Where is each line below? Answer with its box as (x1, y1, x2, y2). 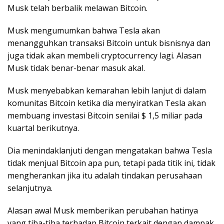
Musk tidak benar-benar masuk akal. (7, 62, 145, 74)
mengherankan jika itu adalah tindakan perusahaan (7, 170, 202, 181)
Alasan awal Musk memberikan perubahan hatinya (7, 205, 198, 216)
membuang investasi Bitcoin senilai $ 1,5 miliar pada (7, 110, 202, 121)
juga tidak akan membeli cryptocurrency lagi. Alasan (7, 50, 201, 61)
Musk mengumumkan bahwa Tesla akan (7, 25, 160, 36)
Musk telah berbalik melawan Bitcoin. (7, 2, 147, 14)
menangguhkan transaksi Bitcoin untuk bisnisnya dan (7, 37, 210, 49)
